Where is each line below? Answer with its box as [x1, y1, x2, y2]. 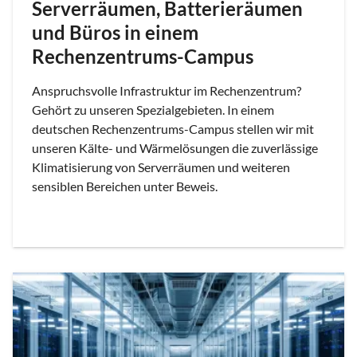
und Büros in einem [32, 21, 198, 45]
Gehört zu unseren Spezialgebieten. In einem [32, 102, 274, 118]
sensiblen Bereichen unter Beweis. [32, 178, 218, 194]
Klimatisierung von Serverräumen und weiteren [32, 159, 290, 175]
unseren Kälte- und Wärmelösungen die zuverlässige [32, 140, 318, 156]
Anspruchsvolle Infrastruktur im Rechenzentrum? [32, 83, 301, 99]
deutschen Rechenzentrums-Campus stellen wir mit [32, 121, 314, 137]
